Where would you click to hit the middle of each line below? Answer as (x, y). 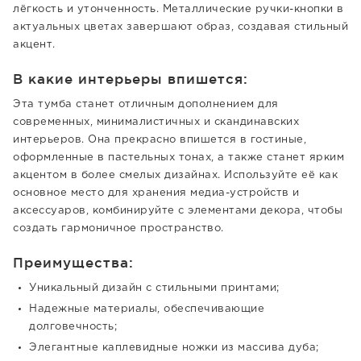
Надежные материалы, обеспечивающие (147, 309)
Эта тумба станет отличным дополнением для (146, 104)
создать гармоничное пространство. (118, 228)
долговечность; (73, 327)
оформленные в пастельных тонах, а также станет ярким (178, 158)
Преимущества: (73, 262)
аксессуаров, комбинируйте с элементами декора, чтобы (178, 211)
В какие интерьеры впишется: (131, 79)
